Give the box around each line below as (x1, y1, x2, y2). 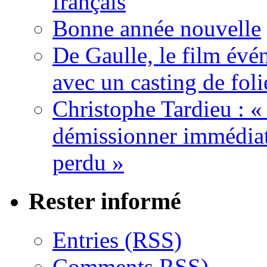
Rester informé (29, 188, 181, 215)
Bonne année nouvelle (52, 15, 261, 42)
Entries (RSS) (52, 226, 182, 253)
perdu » (52, 150, 124, 176)
